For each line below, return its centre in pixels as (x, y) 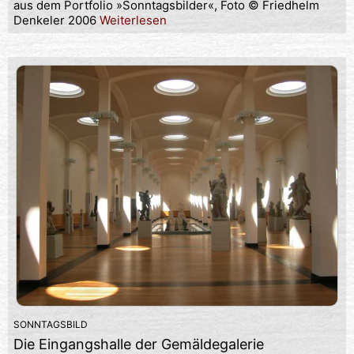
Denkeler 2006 (56, 20)
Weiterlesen (133, 20)
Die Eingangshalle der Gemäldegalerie (139, 344)
